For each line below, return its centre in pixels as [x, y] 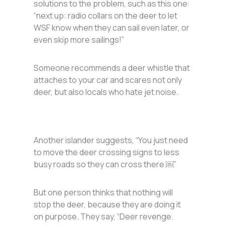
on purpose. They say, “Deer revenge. [104, 217]
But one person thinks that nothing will [103, 193]
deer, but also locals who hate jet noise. [106, 92]
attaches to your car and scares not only [108, 80]
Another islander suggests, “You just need [111, 140]
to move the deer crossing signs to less [107, 152]
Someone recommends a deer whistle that [112, 68]
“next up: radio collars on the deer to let [106, 16]
